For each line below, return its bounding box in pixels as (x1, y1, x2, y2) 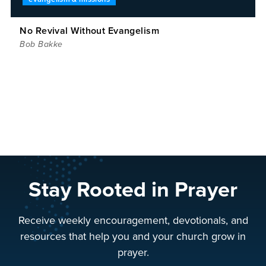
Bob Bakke (20, 39, 63, 49)
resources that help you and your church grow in (20, 229, 246, 243)
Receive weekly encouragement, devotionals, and (18, 213, 248, 227)
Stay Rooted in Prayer (28, 176, 237, 202)
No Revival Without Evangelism (20, 24, 160, 37)
